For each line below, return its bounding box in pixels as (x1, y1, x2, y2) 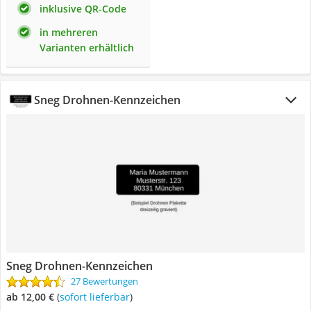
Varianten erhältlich (40, 41, 134, 54)
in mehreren (40, 26, 98, 39)
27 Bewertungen (71, 275, 138, 287)
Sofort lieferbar (65, 290, 130, 303)
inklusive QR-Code (40, 2, 126, 15)
